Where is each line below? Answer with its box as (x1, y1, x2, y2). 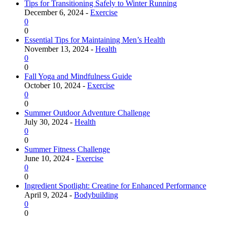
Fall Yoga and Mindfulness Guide (24, 72, 132, 81)
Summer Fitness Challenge (24, 145, 110, 154)
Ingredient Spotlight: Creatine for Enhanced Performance (24, 181, 206, 191)
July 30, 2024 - (24, 118, 74, 127)
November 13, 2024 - (24, 45, 95, 54)
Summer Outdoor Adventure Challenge (24, 108, 150, 118)
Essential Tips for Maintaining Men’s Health (24, 35, 165, 45)
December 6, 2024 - (24, 8, 90, 17)
